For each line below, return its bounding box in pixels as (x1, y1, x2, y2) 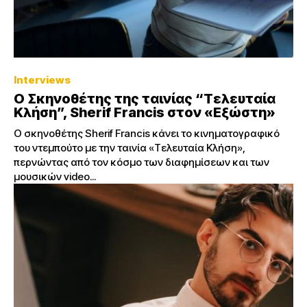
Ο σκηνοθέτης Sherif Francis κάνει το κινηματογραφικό (14, 127, 280, 140)
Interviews (14, 73, 71, 87)
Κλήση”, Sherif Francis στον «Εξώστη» (14, 104, 275, 121)
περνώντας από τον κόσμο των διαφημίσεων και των (14, 156, 269, 169)
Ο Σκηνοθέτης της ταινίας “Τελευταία (14, 90, 275, 108)
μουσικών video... (14, 170, 96, 184)
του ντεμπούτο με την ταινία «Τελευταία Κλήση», (14, 141, 245, 155)
